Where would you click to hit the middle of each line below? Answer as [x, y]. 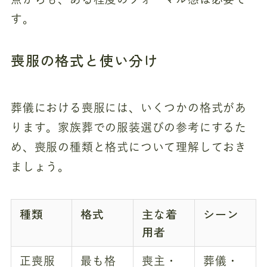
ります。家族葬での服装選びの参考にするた [129, 128]
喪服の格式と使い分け [84, 60]
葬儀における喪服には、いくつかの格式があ [129, 108]
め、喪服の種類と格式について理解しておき [129, 147]
